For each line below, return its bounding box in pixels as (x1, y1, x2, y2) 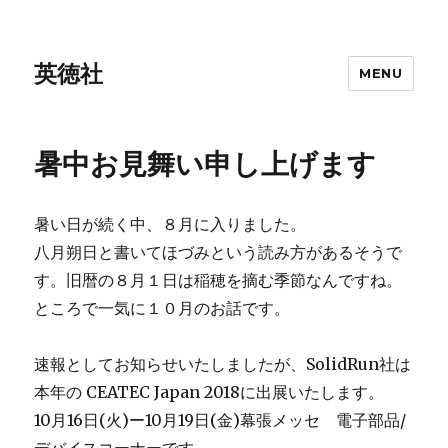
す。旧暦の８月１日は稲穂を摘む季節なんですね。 (34, 270, 403, 290)
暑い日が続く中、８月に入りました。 (34, 214, 307, 234)
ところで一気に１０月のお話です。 (34, 298, 291, 318)
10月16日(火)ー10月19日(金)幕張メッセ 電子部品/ (34, 410, 407, 430)
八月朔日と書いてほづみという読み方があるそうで (34, 242, 403, 262)
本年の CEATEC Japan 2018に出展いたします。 (34, 382, 385, 402)
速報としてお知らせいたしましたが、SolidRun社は (34, 354, 412, 374)
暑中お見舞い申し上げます (34, 147, 377, 181)
